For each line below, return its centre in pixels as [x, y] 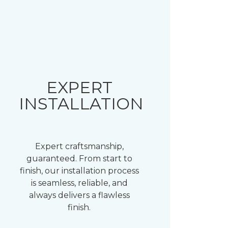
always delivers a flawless [79, 195]
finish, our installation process [79, 171]
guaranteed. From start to [79, 159]
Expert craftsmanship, [79, 146]
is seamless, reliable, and [79, 183]
